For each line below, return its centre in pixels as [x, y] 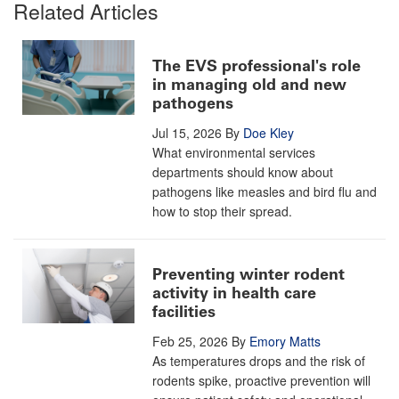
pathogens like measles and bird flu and [265, 192]
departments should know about [243, 172]
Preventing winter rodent [248, 275]
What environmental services [234, 153]
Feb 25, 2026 [190, 342]
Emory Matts [285, 342]
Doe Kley [269, 133]
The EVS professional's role [256, 66]
